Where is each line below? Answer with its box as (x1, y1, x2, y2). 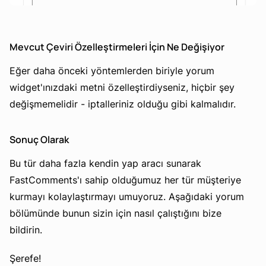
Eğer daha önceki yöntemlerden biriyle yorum (9, 64, 214, 77)
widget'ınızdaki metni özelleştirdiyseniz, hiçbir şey (9, 81, 235, 93)
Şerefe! (9, 252, 41, 264)
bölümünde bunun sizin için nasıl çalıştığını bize (9, 207, 221, 219)
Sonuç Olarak (9, 132, 69, 146)
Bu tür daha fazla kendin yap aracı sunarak (9, 157, 201, 169)
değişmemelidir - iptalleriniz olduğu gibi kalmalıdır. (9, 97, 236, 110)
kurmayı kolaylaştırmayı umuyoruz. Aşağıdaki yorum (9, 190, 244, 202)
